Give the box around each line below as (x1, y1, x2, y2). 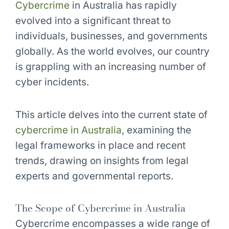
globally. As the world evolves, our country (15, 45, 210, 58)
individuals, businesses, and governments (15, 30, 208, 42)
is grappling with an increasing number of (15, 61, 206, 73)
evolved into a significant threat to (15, 15, 171, 27)
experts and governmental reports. (15, 170, 173, 182)
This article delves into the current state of (15, 108, 208, 121)
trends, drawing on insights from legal (15, 154, 189, 167)
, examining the (121, 124, 191, 136)
